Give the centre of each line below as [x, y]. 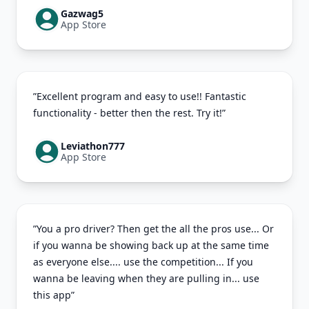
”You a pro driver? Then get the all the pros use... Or [153, 229]
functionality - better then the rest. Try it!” [129, 113]
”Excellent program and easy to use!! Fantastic [140, 97]
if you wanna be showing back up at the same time [151, 246]
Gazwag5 [82, 14]
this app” [54, 295]
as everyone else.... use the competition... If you [143, 262]
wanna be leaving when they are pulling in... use [146, 279]
